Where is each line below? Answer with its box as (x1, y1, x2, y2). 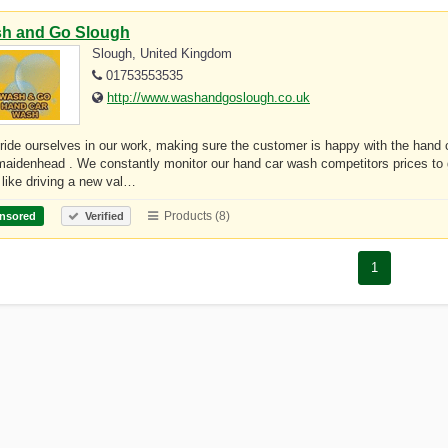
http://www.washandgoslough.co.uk (107, 89, 310, 105)
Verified (82, 209, 124, 222)
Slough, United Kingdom (92, 45, 232, 61)
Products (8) (161, 208, 230, 223)
